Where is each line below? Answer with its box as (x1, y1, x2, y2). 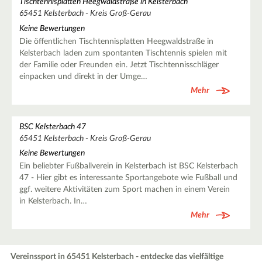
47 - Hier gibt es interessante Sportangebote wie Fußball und (19, 173, 237, 182)
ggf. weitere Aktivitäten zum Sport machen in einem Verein (19, 185, 230, 194)
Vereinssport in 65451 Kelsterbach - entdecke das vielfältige (11, 252, 224, 261)
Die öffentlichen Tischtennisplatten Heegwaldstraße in (19, 37, 213, 46)
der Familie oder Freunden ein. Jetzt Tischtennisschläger (19, 60, 219, 69)
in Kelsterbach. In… (19, 196, 87, 205)
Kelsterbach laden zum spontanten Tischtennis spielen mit (19, 49, 227, 57)
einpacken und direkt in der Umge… (19, 72, 147, 81)
